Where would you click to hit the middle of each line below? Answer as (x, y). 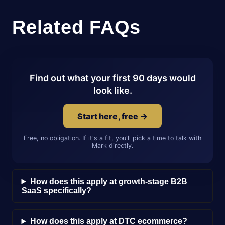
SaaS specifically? (56, 190)
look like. (113, 90)
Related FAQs (77, 27)
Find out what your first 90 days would (113, 78)
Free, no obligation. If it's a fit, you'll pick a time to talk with (113, 138)
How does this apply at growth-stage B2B (108, 181)
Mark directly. (113, 145)
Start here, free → (113, 116)
